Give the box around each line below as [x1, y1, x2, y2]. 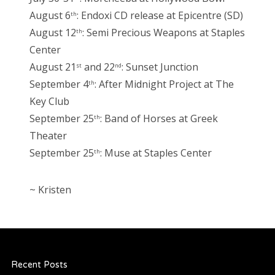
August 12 [29, 26, 76, 40]
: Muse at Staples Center [100, 146, 214, 160]
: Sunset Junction [122, 60, 198, 74]
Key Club [29, 95, 69, 109]
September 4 [29, 77, 88, 91]
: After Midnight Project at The [95, 77, 234, 91]
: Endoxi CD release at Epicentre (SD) [77, 9, 243, 23]
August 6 [29, 9, 71, 23]
